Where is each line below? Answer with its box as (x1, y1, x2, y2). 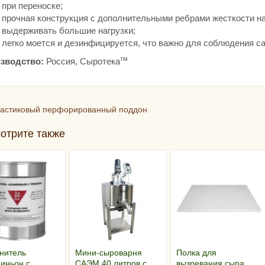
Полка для (176, 247, 216, 257)
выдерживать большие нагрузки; (1, 25, 135, 36)
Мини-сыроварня (75, 247, 143, 257)
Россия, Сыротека (43, 56, 120, 67)
